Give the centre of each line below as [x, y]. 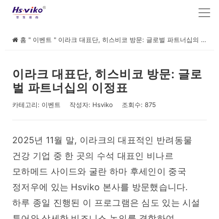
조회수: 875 [139, 105]
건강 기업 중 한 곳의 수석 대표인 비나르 [93, 156]
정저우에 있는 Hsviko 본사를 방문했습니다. [100, 187]
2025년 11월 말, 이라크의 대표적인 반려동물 [102, 140]
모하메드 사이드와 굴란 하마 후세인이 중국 [99, 172]
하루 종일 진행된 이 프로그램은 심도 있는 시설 [106, 203]
